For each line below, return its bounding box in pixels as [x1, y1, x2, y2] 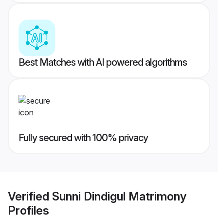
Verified [8, 189, 52, 203]
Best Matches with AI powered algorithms [18, 56, 187, 69]
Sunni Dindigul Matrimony [52, 189, 186, 203]
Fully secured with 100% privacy [18, 132, 148, 144]
